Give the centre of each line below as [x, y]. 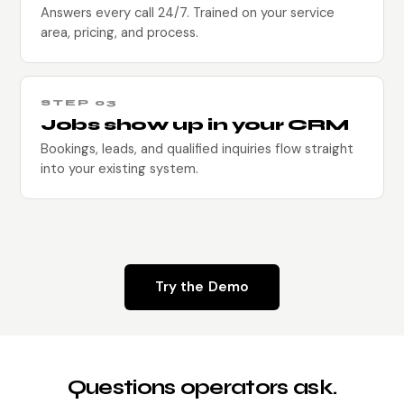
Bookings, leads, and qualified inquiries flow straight [197, 148]
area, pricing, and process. [119, 32]
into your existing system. [119, 168]
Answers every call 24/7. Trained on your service [188, 12]
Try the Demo [202, 286]
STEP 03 [79, 102]
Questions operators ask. [202, 387]
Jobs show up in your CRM [195, 125]
